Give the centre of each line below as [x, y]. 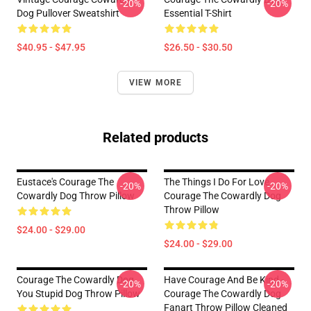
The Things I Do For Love [217, 182]
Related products [155, 137]
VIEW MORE [155, 83]
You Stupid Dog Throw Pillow [78, 294]
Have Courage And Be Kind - [224, 280]
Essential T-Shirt [198, 13]
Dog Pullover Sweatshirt [68, 13]
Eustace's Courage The [65, 182]
